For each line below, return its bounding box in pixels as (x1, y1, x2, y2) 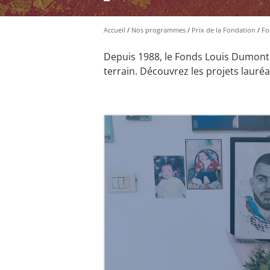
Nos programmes (131, 25, 186, 34)
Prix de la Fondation (192, 25, 256, 34)
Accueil (104, 25, 125, 34)
